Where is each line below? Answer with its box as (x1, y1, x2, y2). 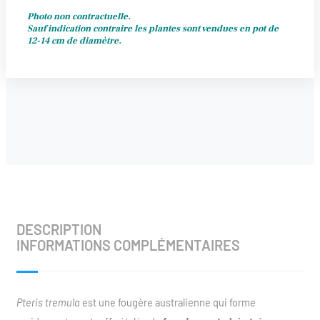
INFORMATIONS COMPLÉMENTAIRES (16, 236, 240, 254)
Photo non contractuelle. (26, 11, 131, 23)
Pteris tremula (16, 296, 80, 309)
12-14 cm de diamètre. (26, 35, 121, 47)
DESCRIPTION (16, 221, 101, 239)
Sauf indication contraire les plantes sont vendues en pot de (26, 23, 279, 35)
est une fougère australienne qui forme (79, 296, 256, 309)
